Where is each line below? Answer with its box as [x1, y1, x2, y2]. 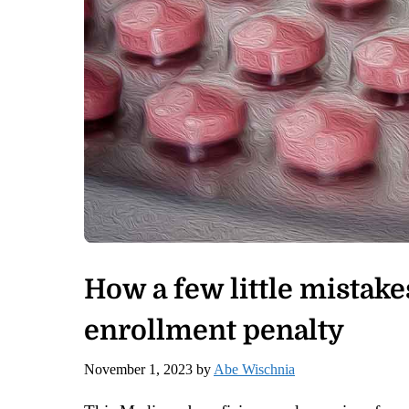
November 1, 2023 [84, 361, 193, 377]
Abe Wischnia [214, 361, 295, 377]
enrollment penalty [84, 314, 344, 346]
